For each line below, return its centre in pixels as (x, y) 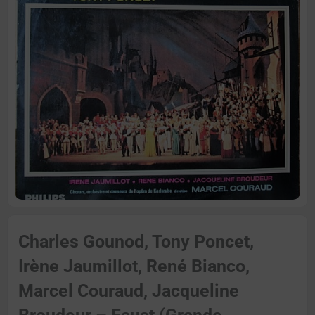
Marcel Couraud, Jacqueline (129, 291)
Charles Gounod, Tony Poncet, (136, 242)
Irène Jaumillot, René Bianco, (134, 266)
